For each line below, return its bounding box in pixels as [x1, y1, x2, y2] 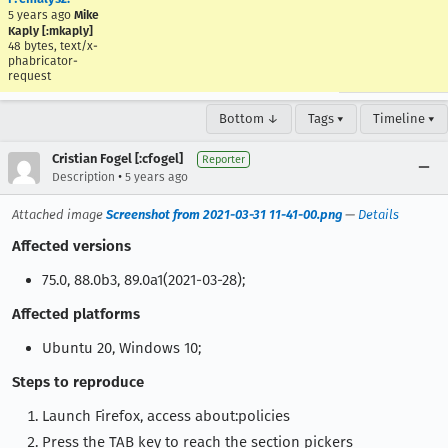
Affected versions [12, 237, 131, 255]
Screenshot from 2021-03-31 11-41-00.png [106, 207, 342, 222]
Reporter [202, 153, 245, 166]
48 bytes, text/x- [8, 39, 98, 53]
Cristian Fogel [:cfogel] [52, 151, 183, 166]
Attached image [12, 207, 106, 222]
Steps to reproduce [12, 373, 144, 391]
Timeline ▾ [373, 111, 435, 126]
